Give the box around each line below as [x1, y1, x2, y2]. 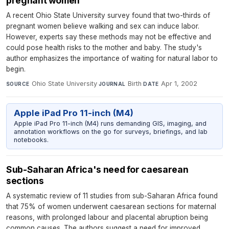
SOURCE [6, 80, 30, 87]
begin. [6, 64, 26, 73]
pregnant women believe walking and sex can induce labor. [6, 21, 199, 30]
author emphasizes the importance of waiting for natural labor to [6, 54, 218, 62]
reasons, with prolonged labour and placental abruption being [6, 213, 208, 222]
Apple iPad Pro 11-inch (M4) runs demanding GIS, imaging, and [13, 119, 207, 127]
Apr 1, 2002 [161, 79, 198, 87]
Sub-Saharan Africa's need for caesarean [6, 164, 189, 175]
